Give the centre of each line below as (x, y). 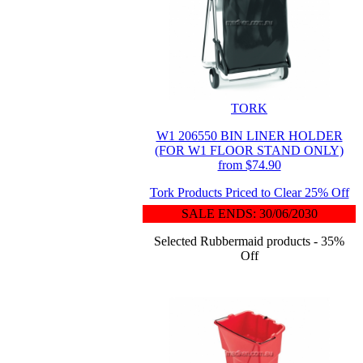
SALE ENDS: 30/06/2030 (249, 214)
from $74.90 (249, 165)
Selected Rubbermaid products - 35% (249, 241)
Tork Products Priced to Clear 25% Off (249, 192)
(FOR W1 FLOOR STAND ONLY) (249, 150)
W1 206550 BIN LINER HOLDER (249, 136)
